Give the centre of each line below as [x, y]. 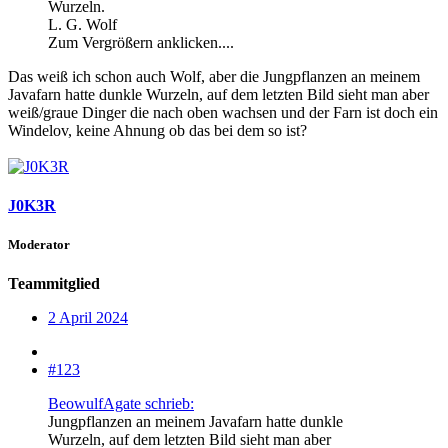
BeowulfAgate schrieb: [121, 404]
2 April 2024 [88, 318]
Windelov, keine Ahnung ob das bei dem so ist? [157, 130]
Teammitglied [54, 284]
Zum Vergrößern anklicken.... [141, 42]
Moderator [39, 245]
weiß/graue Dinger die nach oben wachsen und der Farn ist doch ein [223, 112]
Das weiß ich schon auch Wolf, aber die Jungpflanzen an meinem [214, 76]
